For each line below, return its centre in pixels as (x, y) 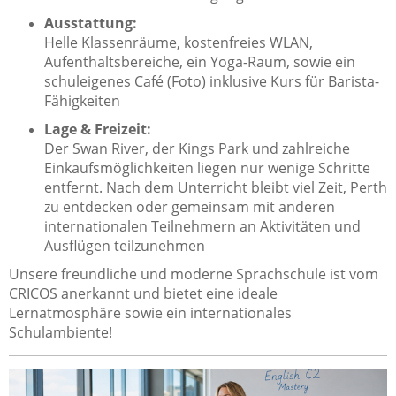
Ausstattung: (91, 23)
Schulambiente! (61, 332)
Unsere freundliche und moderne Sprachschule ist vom (194, 274)
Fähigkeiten (82, 100)
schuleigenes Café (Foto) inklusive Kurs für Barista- (212, 81)
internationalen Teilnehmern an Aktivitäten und (202, 226)
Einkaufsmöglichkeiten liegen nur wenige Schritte (207, 168)
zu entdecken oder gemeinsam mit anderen (190, 206)
